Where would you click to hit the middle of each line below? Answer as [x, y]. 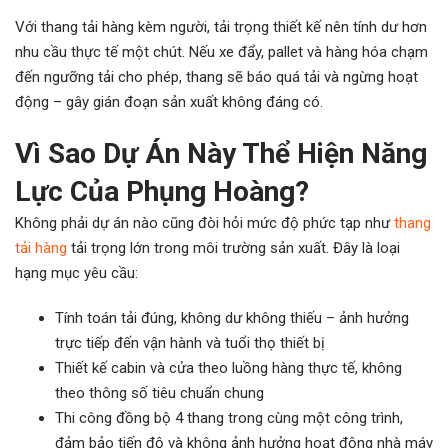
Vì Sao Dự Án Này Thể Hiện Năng [221, 153]
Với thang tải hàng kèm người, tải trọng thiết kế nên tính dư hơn [221, 27]
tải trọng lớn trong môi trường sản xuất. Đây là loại [233, 248]
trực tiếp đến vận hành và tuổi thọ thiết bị [190, 343]
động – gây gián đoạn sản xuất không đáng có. [169, 102]
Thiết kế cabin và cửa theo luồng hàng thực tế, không [228, 368]
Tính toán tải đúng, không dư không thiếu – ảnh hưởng [232, 318]
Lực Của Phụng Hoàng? [162, 191]
